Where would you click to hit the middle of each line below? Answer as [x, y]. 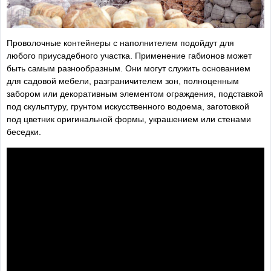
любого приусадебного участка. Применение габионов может [129, 55]
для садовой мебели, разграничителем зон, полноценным [123, 81]
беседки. [24, 132]
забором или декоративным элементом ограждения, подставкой [135, 93]
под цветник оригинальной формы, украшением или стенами [129, 119]
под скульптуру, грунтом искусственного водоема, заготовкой [128, 106]
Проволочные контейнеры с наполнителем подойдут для [120, 43]
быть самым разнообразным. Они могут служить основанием [129, 68]
